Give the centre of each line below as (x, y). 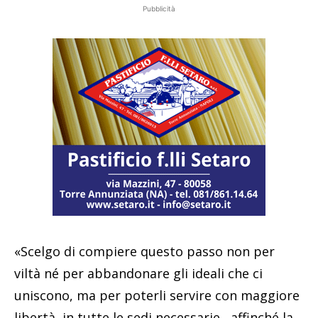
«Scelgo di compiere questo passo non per (144, 251)
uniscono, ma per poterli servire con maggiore (157, 295)
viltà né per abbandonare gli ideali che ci (138, 273)
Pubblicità (159, 8)
